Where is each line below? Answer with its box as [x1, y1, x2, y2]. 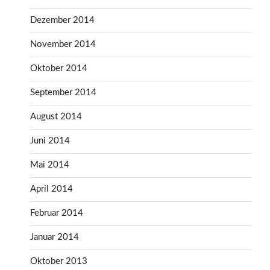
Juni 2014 [30, 136, 70, 146]
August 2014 [30, 112, 82, 122]
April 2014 [30, 184, 73, 194]
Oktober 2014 [30, 64, 87, 74]
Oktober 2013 [30, 257, 87, 266]
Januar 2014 [30, 233, 79, 242]
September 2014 [30, 88, 96, 98]
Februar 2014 [30, 209, 83, 218]
